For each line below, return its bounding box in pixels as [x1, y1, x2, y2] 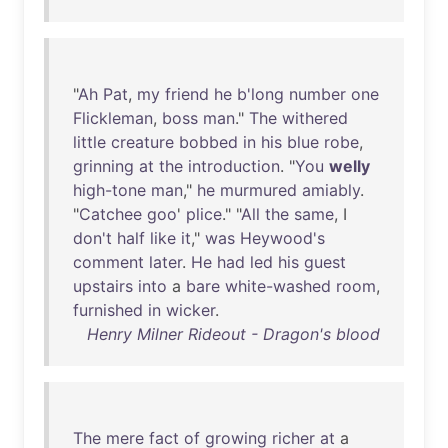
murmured [220, 180, 297, 200]
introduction [188, 156, 280, 176]
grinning [73, 156, 134, 176]
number [289, 84, 346, 104]
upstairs [73, 276, 133, 296]
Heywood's [240, 228, 325, 248]
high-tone [73, 180, 146, 200]
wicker [166, 300, 215, 320]
